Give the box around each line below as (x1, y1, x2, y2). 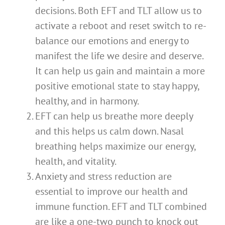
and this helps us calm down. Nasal (35, 124, 184, 138)
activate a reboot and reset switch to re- (35, 19, 206, 32)
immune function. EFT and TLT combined (35, 199, 207, 213)
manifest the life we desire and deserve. (35, 49, 203, 62)
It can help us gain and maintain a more (35, 64, 205, 77)
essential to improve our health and (35, 184, 188, 198)
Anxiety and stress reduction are (35, 169, 172, 183)
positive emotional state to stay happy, (35, 79, 199, 92)
